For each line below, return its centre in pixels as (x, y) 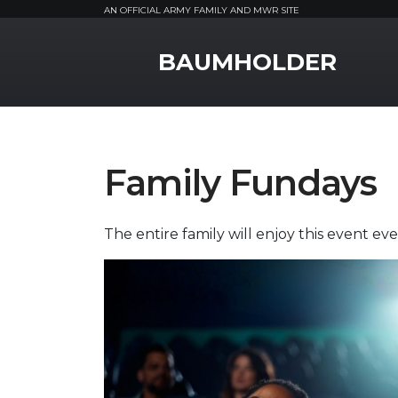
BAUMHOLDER (247, 62)
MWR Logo (143, 47)
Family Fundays (240, 183)
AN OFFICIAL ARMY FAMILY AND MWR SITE (202, 10)
